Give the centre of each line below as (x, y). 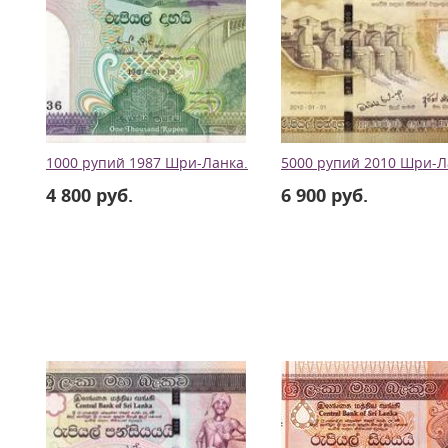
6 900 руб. (324, 195)
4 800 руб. (89, 195)
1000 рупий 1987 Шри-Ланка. (147, 163)
